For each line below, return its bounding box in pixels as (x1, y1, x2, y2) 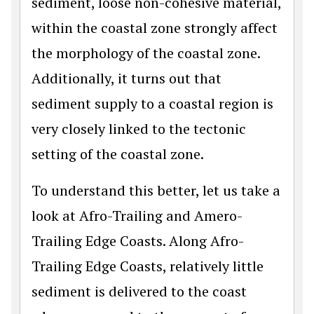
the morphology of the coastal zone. (32, 43, 260, 62)
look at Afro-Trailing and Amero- (32, 205, 243, 225)
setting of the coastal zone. (32, 144, 204, 163)
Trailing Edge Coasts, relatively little (32, 256, 264, 275)
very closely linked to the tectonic (32, 118, 246, 138)
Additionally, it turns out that (32, 68, 221, 88)
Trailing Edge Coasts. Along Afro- (32, 231, 244, 250)
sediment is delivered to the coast (32, 281, 247, 301)
